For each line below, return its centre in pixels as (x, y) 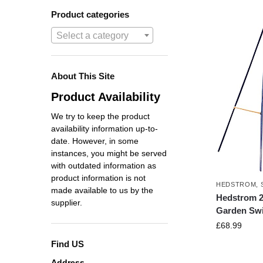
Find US (68, 244)
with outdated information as (104, 166)
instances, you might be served (109, 154)
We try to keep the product (100, 117)
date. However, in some (95, 141)
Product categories (90, 14)
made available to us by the (102, 190)
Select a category (92, 35)
